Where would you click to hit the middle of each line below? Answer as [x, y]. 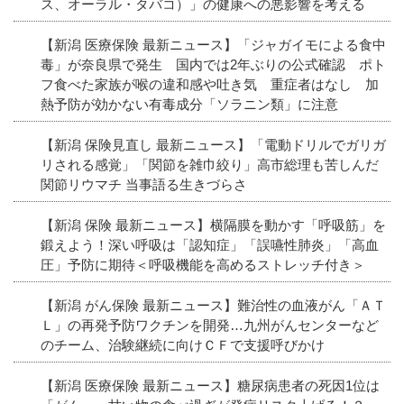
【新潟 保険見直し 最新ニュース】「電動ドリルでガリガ [213, 144]
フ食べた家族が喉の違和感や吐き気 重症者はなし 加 [210, 84]
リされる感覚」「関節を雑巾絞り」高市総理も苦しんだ [210, 164]
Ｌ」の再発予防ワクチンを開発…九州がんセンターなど [210, 325]
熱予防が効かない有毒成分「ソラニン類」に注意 [189, 104]
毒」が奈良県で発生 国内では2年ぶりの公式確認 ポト [213, 64]
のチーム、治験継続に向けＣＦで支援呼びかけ [183, 344]
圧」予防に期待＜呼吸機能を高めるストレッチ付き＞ [203, 264]
